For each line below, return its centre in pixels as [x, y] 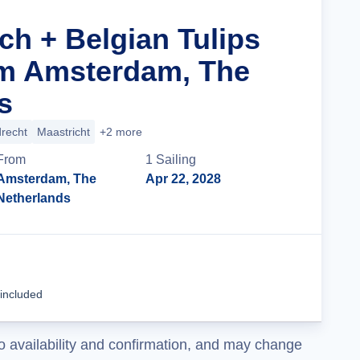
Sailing [176, 160]
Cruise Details [237, 278]
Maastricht [63, 132]
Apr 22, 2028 [184, 179]
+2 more [121, 132]
